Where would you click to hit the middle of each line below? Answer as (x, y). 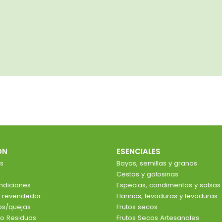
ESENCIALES (139, 152)
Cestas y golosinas (148, 174)
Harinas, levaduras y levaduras (167, 196)
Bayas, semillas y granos (157, 164)
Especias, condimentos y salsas (169, 185)
